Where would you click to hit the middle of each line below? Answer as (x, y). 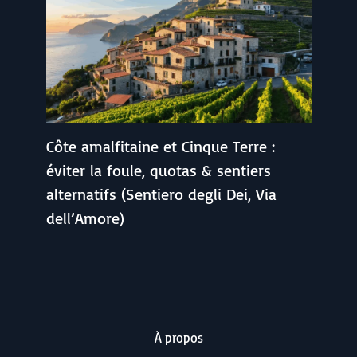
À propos (178, 338)
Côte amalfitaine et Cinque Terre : (160, 147)
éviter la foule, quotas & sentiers (158, 171)
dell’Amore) (85, 218)
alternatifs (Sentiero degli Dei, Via (161, 194)
